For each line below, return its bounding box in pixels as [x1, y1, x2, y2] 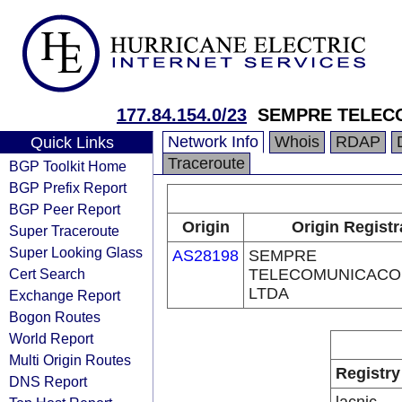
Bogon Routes [9, 309, 100, 325]
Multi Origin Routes [9, 352, 131, 368]
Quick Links [30, 134, 114, 152]
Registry [336, 364, 400, 382]
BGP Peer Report [9, 201, 120, 217]
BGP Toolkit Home [9, 158, 127, 174]
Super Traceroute [9, 223, 119, 239]
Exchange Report [9, 287, 120, 303]
